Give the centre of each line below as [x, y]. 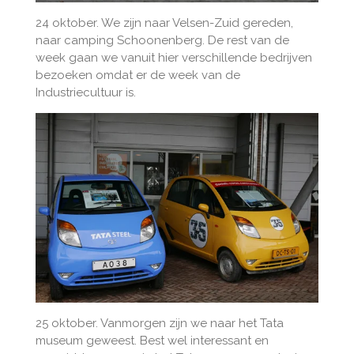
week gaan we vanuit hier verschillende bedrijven [173, 58]
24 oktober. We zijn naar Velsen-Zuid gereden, [164, 23]
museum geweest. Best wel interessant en [152, 340]
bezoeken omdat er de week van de [137, 75]
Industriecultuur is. [85, 93]
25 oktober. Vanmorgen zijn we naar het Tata [159, 323]
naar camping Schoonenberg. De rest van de [162, 41]
